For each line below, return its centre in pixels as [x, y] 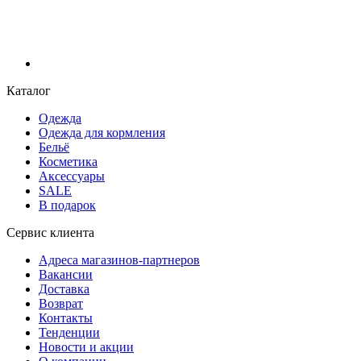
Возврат [61, 303]
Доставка [64, 288]
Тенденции [69, 332]
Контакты [66, 317]
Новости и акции [86, 346]
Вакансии [66, 274]
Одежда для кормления [102, 132]
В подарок [67, 205]
